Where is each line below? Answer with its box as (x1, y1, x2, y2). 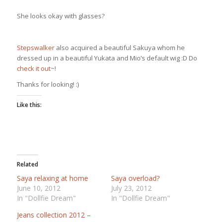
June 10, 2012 (16, 183, 60, 193)
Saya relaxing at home (16, 173, 88, 183)
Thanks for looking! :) (16, 80, 79, 89)
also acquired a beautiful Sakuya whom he (54, 43, 185, 53)
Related (16, 160, 38, 169)
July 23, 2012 (111, 183, 152, 193)
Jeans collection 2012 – (16, 210, 91, 220)
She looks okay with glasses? (16, 11, 105, 21)
